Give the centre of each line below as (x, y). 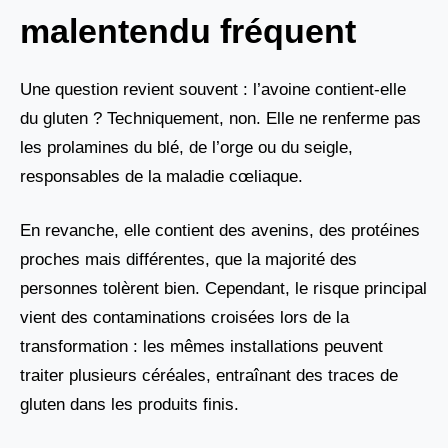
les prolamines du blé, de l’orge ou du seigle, (186, 147)
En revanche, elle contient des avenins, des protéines (220, 231)
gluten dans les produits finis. (129, 405)
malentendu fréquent (188, 30)
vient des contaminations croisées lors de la (184, 318)
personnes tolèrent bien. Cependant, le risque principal (223, 289)
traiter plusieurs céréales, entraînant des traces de (209, 376)
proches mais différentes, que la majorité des (188, 260)
